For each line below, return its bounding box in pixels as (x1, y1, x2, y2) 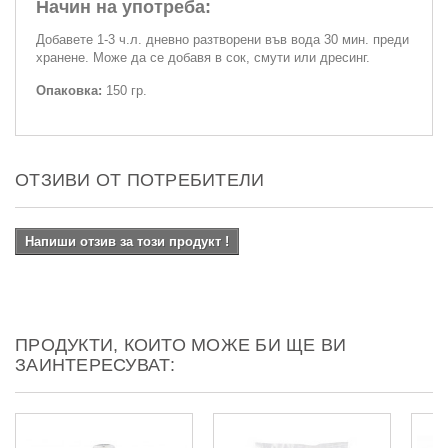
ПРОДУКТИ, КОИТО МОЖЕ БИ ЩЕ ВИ (15, 334, 347, 355)
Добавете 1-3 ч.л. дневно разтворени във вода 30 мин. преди (36, 31, 409, 47)
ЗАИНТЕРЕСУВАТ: (15, 354, 176, 375)
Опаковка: (36, 82, 106, 98)
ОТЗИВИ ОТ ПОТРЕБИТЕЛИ (15, 169, 265, 190)
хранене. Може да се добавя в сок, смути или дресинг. (36, 49, 370, 65)
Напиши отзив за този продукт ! (25, 233, 229, 249)
